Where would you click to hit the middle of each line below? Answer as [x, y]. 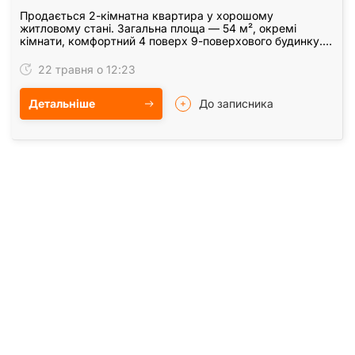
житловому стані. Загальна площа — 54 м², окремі [158, 28]
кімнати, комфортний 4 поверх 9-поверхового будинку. [171, 40]
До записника [236, 103]
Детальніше [62, 103]
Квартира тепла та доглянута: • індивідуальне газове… [170, 53]
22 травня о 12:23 [85, 69]
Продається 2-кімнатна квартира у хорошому [147, 15]
